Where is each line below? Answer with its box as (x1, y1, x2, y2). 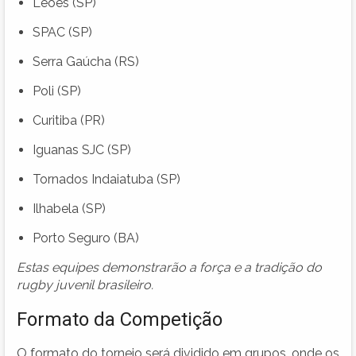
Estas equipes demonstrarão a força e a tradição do (17, 259, 322, 275)
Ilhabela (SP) (33, 200, 106, 216)
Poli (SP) (33, 83, 81, 99)
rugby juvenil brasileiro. (17, 277, 153, 292)
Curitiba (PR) (33, 112, 105, 128)
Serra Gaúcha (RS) (33, 53, 139, 69)
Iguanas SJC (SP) (33, 141, 131, 157)
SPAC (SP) (33, 24, 92, 40)
